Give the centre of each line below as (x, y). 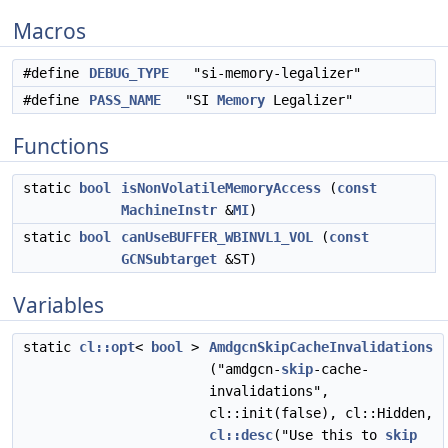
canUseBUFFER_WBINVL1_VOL (217, 237)
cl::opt (107, 347)
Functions (61, 146)
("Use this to (329, 435)
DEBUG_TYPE (129, 73)
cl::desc (241, 435)
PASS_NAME (125, 100)
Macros (49, 31)
